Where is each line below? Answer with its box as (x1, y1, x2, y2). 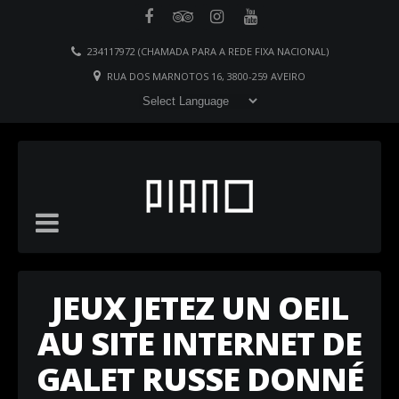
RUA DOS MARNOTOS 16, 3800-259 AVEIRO (107, 69, 305, 83)
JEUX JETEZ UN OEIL (51, 286, 348, 330)
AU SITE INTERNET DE (37, 322, 362, 365)
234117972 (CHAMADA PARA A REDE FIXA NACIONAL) (86, 45, 329, 58)
